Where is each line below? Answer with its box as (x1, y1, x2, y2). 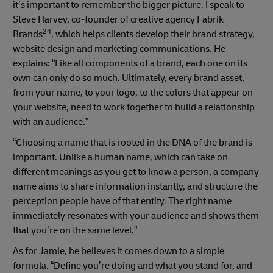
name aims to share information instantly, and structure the (13, 180, 258, 193)
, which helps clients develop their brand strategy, (51, 27, 255, 40)
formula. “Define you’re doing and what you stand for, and (13, 259, 252, 272)
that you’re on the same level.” (13, 224, 137, 236)
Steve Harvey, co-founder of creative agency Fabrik (13, 13, 224, 26)
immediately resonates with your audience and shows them (13, 209, 259, 222)
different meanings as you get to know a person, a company (13, 165, 259, 178)
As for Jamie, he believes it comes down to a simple (13, 244, 224, 257)
